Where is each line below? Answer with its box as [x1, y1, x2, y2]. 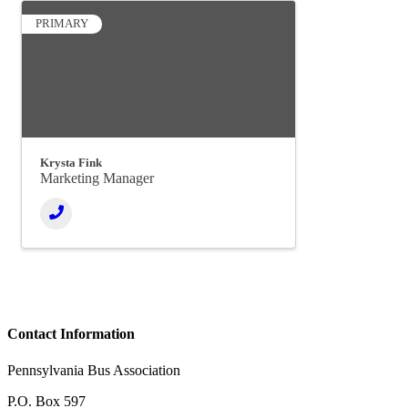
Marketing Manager [40, 170, 154, 186]
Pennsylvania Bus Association [7, 362, 180, 378]
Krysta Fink [40, 156, 102, 169]
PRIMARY [36, 17, 88, 30]
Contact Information [7, 326, 135, 342]
